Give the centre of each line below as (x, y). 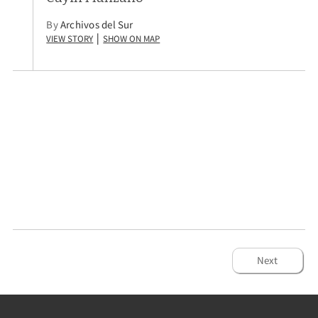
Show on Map (132, 38)
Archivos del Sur (97, 25)
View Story (70, 38)
